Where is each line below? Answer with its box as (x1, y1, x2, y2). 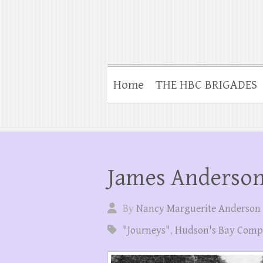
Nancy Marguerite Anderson (136, 203, 261, 215)
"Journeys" (123, 224, 170, 237)
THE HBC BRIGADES (156, 78, 257, 92)
